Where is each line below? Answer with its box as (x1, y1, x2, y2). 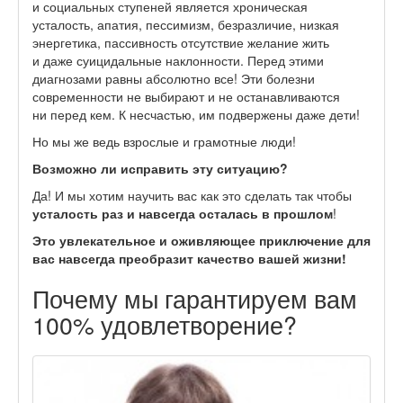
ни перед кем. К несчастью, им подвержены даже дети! (32, 104, 360, 123)
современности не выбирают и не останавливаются (32, 86, 340, 105)
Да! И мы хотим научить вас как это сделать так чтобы (32, 185, 352, 204)
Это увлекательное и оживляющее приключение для (32, 230, 371, 249)
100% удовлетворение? (32, 306, 297, 342)
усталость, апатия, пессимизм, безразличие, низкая (32, 14, 339, 33)
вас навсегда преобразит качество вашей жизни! (32, 248, 346, 267)
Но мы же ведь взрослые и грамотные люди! (32, 131, 296, 150)
